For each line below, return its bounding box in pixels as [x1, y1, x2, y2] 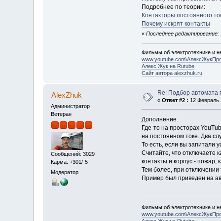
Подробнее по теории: [141, 3, 205, 10]
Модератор [51, 169, 79, 175]
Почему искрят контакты [141, 20, 210, 27]
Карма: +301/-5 [51, 158, 88, 165]
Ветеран [51, 111, 72, 117]
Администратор [51, 103, 90, 110]
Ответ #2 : [162, 97, 189, 104]
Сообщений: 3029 [51, 150, 95, 157]
